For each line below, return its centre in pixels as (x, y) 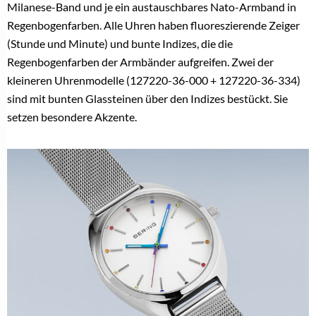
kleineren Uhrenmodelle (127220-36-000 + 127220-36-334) (154, 80)
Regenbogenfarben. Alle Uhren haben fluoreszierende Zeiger (153, 25)
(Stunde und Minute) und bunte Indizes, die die (120, 43)
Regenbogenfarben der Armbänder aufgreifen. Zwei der (140, 61)
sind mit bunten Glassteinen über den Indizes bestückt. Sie (147, 98)
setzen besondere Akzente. (72, 116)
